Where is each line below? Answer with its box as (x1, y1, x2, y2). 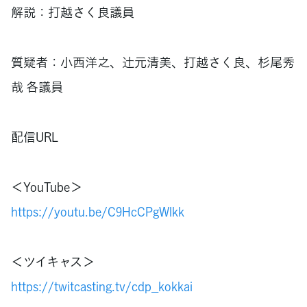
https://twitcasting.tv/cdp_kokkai (11, 276, 193, 295)
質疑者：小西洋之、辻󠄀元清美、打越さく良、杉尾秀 (11, 53, 295, 72)
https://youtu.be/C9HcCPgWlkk (11, 201, 184, 221)
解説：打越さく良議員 (11, 3, 134, 22)
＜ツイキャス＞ (11, 251, 95, 271)
